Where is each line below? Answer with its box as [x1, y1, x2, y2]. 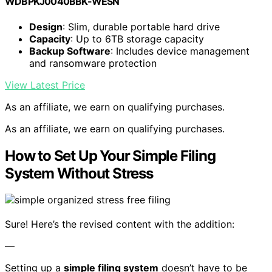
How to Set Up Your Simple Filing [5, 146, 216, 165]
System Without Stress [5, 164, 153, 182]
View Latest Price [5, 78, 85, 91]
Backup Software [29, 44, 110, 57]
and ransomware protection [29, 56, 157, 69]
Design [29, 20, 63, 33]
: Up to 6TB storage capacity [70, 32, 204, 45]
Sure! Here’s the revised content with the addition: [5, 218, 234, 231]
